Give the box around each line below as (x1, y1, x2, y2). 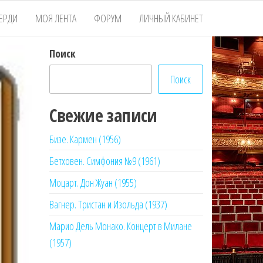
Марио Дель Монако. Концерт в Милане (49, 219, 192, 233)
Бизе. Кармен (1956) (49, 132, 121, 146)
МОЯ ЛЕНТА (35, 11, 76, 25)
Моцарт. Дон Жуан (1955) (49, 176, 137, 190)
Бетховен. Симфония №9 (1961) (49, 154, 160, 168)
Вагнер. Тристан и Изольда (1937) (49, 197, 167, 211)
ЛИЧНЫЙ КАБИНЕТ (139, 11, 203, 25)
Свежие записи (49, 103, 157, 127)
